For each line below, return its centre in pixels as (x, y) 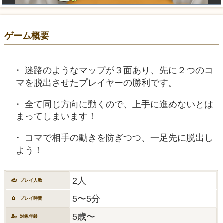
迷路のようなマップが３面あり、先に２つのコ (119, 70)
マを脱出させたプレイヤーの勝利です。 (96, 82)
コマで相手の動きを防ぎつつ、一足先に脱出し (119, 138)
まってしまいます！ (56, 116)
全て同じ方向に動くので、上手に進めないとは (119, 104)
